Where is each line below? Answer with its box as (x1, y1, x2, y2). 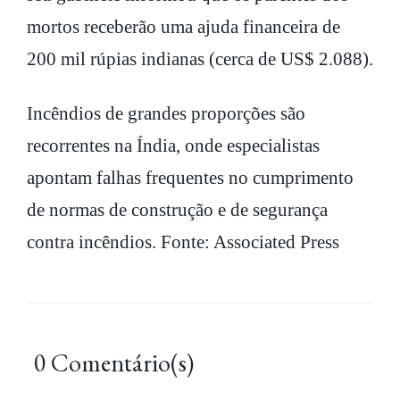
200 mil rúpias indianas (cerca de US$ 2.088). (27, 47, 373, 70)
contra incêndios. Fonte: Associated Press (27, 230, 339, 253)
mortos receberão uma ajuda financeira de (27, 15, 340, 37)
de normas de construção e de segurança (27, 198, 328, 221)
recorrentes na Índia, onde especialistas (27, 134, 320, 156)
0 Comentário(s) (34, 346, 194, 379)
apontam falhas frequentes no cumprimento (27, 166, 354, 188)
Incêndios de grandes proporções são (27, 102, 305, 124)
